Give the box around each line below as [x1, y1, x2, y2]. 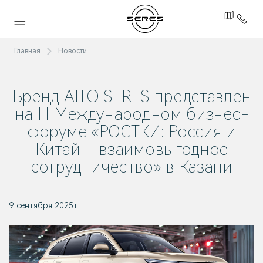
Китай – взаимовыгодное [35, 140, 228, 159]
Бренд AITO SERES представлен [12, 87, 251, 106]
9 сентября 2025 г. [9, 201, 79, 210]
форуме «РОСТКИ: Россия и [27, 122, 236, 141]
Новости [58, 47, 87, 55]
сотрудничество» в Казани [31, 157, 232, 177]
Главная [14, 47, 41, 55]
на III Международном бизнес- [14, 104, 249, 124]
